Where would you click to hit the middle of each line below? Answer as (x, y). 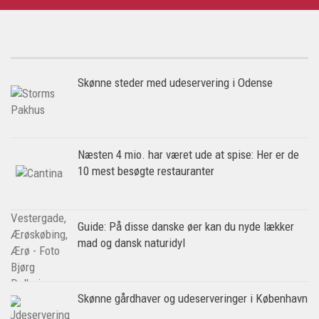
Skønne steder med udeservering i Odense (175, 82)
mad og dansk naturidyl (131, 242)
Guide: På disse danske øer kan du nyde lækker (186, 226)
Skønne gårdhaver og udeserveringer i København (193, 298)
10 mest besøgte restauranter (146, 171)
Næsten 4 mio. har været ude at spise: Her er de (188, 154)
